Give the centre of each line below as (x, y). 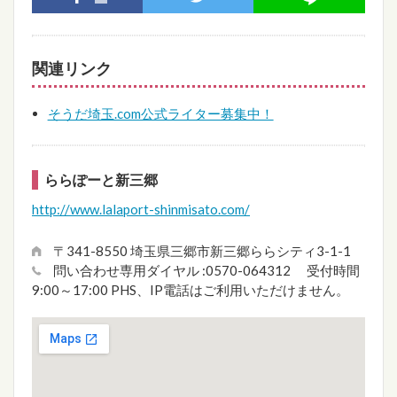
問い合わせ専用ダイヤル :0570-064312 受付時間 (206, 270)
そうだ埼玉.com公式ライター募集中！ (160, 113)
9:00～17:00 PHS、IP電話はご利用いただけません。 (191, 289)
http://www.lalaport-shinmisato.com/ (141, 209)
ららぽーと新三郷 (101, 179)
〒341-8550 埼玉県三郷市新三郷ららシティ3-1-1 (202, 250)
